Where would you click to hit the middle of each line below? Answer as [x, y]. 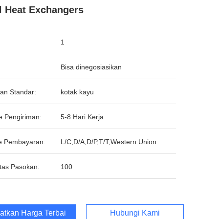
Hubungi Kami [135, 213]
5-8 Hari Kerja [82, 117]
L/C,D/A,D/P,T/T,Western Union [109, 142]
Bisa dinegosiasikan [91, 67]
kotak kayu [77, 92]
